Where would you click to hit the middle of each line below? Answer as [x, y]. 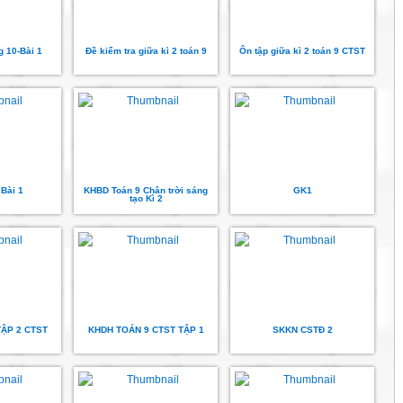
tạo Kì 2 [146, 198]
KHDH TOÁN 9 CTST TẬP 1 [146, 330]
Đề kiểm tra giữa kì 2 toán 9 [146, 51]
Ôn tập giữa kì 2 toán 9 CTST [302, 51]
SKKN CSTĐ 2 [302, 330]
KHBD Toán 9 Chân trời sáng [146, 190]
